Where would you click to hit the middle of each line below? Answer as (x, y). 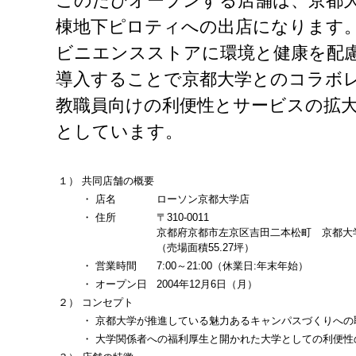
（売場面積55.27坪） (205, 248)
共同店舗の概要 (118, 181)
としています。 (119, 132)
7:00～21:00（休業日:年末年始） (232, 266)
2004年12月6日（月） (207, 284)
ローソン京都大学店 (203, 199)
